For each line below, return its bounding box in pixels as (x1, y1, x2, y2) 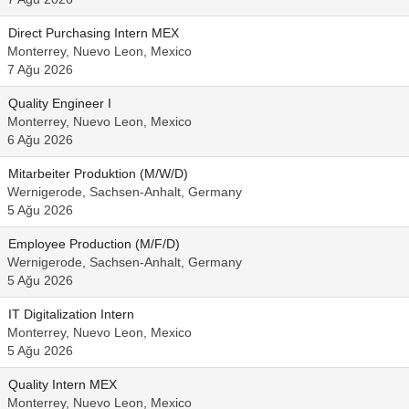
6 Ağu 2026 (7, 132, 73, 147)
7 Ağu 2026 (7, 62, 73, 77)
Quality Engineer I (8, 96, 111, 110)
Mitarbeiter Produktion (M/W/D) (8, 166, 188, 181)
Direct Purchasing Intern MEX (8, 26, 179, 40)
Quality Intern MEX (8, 377, 117, 392)
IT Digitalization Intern (8, 307, 134, 321)
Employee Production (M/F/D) (8, 236, 180, 251)
